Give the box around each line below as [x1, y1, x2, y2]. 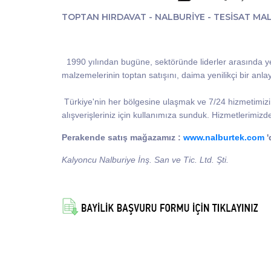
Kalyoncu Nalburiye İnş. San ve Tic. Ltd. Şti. [62, 155, 229, 165]
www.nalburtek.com [183, 132, 264, 143]
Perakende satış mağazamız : [62, 132, 183, 143]
